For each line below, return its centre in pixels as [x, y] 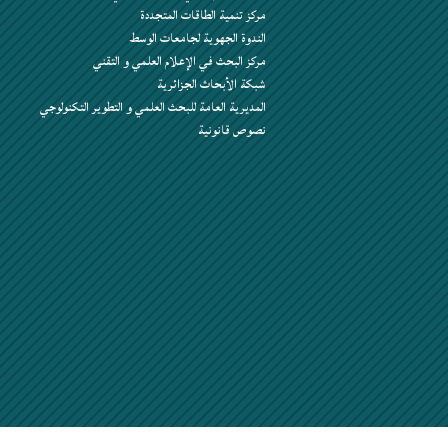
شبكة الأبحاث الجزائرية [212, 84]
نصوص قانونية [232, 130]
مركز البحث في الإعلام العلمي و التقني [180, 61]
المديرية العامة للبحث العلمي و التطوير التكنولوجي [153, 107]
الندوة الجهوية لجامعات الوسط [198, 38]
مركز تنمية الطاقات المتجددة [203, 15]
